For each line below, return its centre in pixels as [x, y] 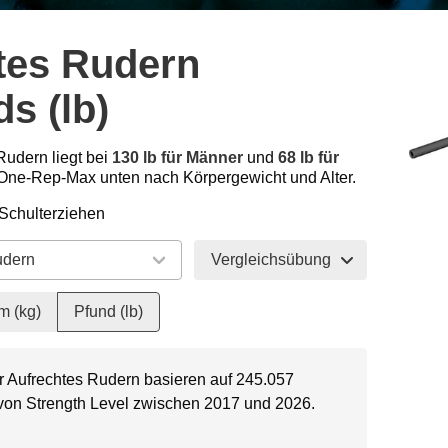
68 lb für [308, 157]
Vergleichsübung [270, 259]
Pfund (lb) [108, 311]
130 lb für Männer [177, 157]
